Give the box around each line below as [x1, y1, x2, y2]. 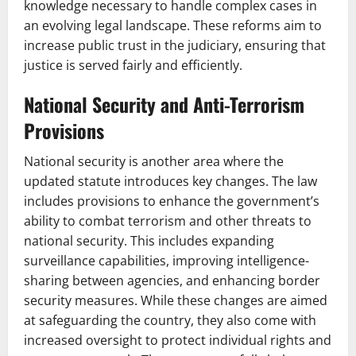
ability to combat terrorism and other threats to [24, 212, 311, 230]
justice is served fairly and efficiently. [24, 56, 242, 74]
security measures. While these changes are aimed [24, 292, 327, 309]
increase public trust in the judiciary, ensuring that [24, 37, 326, 54]
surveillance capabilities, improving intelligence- [24, 252, 309, 269]
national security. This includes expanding [24, 232, 274, 250]
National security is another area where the [24, 153, 284, 170]
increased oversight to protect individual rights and [24, 331, 331, 349]
